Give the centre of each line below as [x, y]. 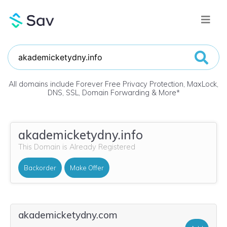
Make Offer [87, 167]
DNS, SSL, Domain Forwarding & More [112, 93]
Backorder [40, 167]
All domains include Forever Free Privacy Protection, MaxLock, [113, 84]
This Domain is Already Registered [77, 147]
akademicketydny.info [81, 135]
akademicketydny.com [68, 215]
